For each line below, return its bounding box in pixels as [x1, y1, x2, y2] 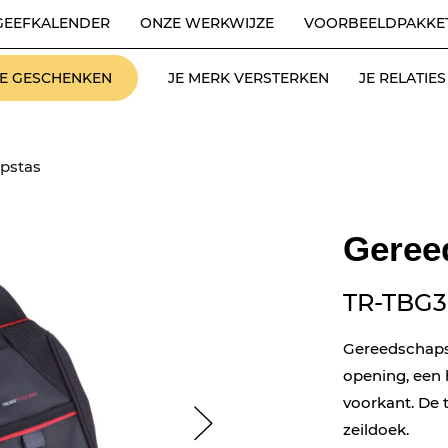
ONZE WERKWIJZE [140, 14, 274, 32]
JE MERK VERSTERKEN [168, 68, 330, 87]
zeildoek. [342, 420, 409, 439]
